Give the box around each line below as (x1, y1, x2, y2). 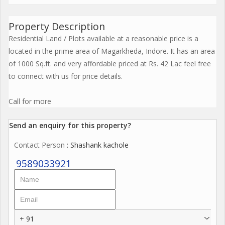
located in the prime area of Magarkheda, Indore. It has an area (9, 46, 215, 56)
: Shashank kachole (65, 140, 129, 150)
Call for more (9, 96, 51, 106)
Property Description (9, 19, 105, 33)
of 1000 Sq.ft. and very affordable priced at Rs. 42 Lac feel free (9, 58, 211, 68)
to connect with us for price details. (9, 71, 123, 81)
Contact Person (14, 140, 65, 150)
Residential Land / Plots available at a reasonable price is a (9, 33, 198, 43)
